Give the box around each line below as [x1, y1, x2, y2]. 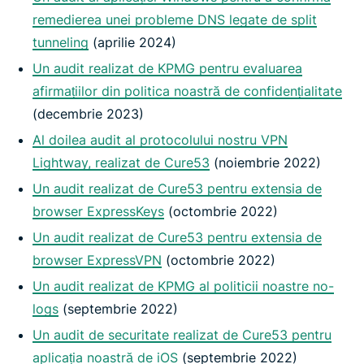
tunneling [32, 34, 89, 51]
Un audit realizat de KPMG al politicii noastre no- [32, 278, 334, 295]
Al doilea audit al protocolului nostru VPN [32, 132, 288, 149]
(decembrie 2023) [32, 106, 144, 123]
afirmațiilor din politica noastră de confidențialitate [32, 83, 342, 100]
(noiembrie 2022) [210, 154, 321, 171]
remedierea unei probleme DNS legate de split [32, 11, 317, 28]
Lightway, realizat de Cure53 [32, 154, 210, 171]
